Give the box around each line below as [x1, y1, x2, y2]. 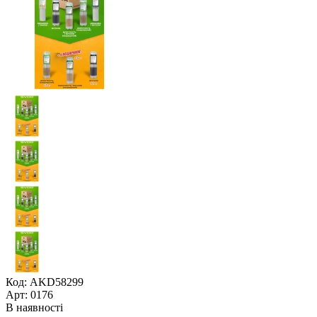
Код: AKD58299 [6, 275, 83, 288]
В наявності [6, 301, 63, 313]
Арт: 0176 [6, 288, 53, 301]
